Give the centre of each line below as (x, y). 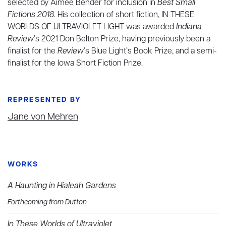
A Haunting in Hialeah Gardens (62, 186)
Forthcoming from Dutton (47, 202)
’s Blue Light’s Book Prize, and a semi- (150, 51)
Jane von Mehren (43, 117)
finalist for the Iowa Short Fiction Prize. (75, 63)
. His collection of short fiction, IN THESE (124, 15)
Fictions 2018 (31, 15)
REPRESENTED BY (45, 100)
